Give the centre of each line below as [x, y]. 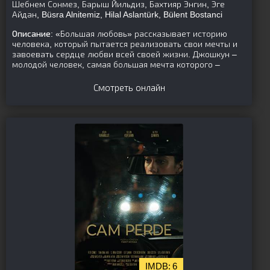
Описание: [33, 34]
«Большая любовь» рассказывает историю [140, 34]
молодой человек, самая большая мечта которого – [116, 64]
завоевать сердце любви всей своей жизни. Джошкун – [124, 54]
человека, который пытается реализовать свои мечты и [125, 44]
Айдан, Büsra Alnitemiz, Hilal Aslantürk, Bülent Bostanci [117, 14]
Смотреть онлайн [129, 88]
